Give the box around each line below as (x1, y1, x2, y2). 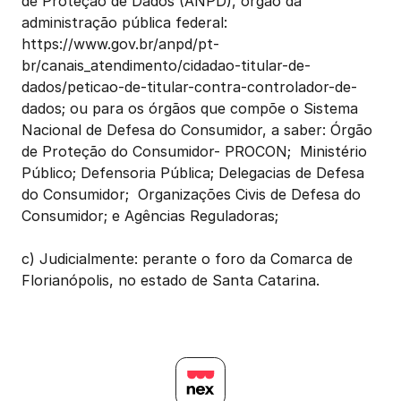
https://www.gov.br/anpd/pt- (21, 35, 219, 53)
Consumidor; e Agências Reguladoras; (21, 207, 283, 225)
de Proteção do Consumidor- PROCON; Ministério (21, 142, 367, 160)
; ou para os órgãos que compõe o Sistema (62, 99, 358, 117)
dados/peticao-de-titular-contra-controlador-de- (21, 78, 357, 96)
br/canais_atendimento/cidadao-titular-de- (21, 56, 311, 74)
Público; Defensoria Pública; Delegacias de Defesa (21, 164, 364, 182)
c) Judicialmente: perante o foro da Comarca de (21, 250, 353, 268)
